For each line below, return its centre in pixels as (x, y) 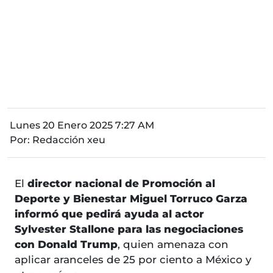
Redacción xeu (69, 140)
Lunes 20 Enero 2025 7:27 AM (82, 126)
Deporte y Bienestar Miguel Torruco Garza (131, 199)
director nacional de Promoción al (120, 184)
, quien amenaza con (173, 245)
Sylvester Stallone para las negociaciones (129, 229)
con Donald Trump (66, 245)
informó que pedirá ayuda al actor (109, 214)
